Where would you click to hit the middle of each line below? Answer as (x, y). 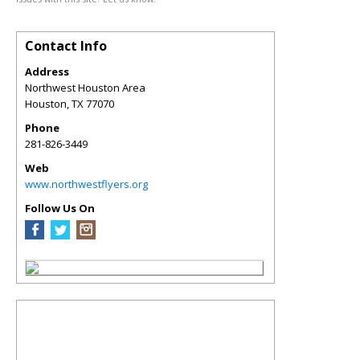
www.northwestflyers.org (86, 184)
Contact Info (66, 46)
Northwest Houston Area (85, 88)
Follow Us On (60, 208)
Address (47, 72)
